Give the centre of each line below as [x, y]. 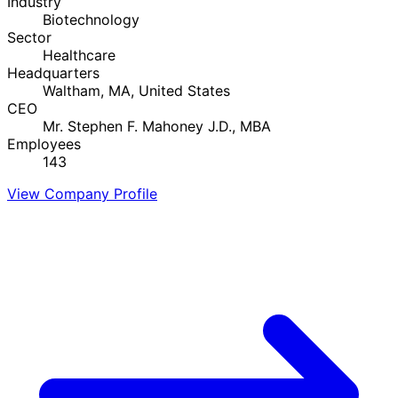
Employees [44, 143]
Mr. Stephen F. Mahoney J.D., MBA [157, 126]
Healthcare [79, 55]
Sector [29, 37]
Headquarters [53, 72]
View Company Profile [82, 193]
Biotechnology [91, 19]
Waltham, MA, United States [136, 90]
